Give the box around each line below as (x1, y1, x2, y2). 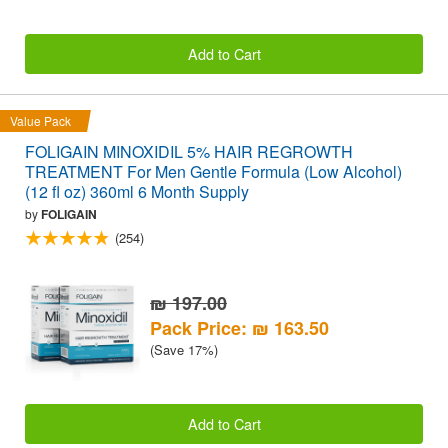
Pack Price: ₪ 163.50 (150, 314, 329, 341)
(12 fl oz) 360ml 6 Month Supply (25, 180, 249, 204)
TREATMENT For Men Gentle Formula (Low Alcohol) (25, 160, 402, 184)
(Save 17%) (150, 339, 218, 359)
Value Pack (10, 112, 71, 130)
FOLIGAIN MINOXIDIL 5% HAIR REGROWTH (25, 140, 353, 164)
